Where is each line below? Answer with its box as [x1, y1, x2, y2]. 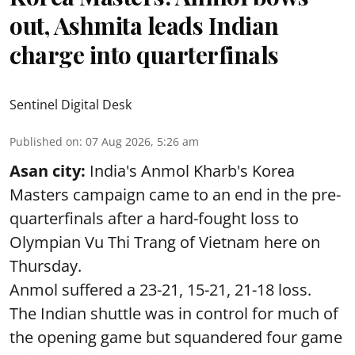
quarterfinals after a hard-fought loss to [10, 207, 299, 229]
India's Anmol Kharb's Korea [86, 159, 295, 181]
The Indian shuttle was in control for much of [10, 302, 338, 324]
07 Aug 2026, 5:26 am [86, 133, 199, 149]
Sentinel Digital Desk [10, 95, 132, 113]
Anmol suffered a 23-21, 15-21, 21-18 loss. [10, 278, 311, 300]
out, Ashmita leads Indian [10, 9, 279, 41]
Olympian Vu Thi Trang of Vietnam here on [10, 231, 320, 253]
